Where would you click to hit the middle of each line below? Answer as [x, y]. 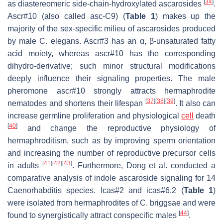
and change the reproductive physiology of [116, 128]
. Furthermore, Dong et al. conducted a [144, 165]
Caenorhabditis [35, 190]
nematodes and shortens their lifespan [76, 103]
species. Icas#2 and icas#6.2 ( [123, 190]
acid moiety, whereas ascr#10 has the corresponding [111, 53]
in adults [25, 165]
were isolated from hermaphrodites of [74, 203]
